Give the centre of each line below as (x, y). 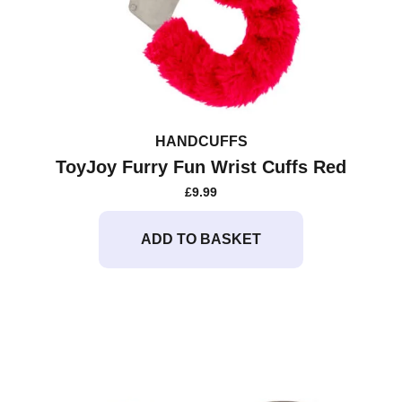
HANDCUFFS (201, 141)
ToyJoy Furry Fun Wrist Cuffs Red (201, 166)
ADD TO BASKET (201, 239)
